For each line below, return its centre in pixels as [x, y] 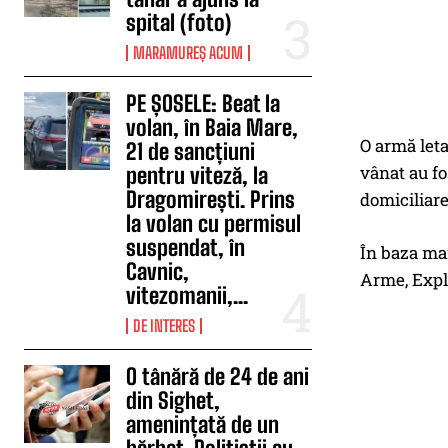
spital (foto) [179, 22]
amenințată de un [203, 424]
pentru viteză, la [197, 175]
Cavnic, [158, 271]
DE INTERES [164, 325]
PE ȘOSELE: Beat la [203, 103]
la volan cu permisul [214, 223]
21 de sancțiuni [191, 151]
